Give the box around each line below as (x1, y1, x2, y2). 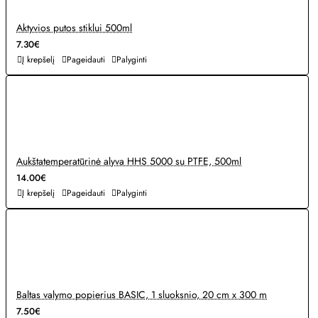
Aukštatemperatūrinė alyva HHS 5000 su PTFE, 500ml (16, 153, 241, 168)
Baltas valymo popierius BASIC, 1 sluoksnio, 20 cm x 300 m (16, 287, 267, 302)
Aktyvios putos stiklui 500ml (16, 21, 132, 35)
